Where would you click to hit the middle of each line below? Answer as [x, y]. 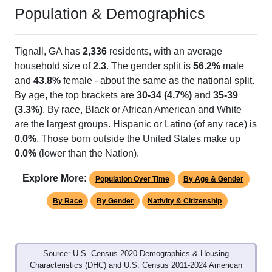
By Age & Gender [214, 179]
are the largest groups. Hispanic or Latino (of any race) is [136, 124]
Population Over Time [132, 179]
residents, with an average [165, 52]
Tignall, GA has [49, 52]
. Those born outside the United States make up [138, 139]
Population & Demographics [110, 14]
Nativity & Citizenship [185, 201]
